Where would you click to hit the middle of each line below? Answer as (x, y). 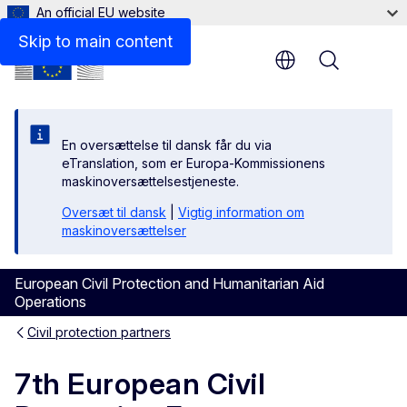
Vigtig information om (241, 212)
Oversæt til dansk (114, 212)
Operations (50, 302)
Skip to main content (95, 41)
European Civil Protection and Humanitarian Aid (169, 283)
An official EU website (101, 12)
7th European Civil (140, 384)
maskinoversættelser (124, 230)
